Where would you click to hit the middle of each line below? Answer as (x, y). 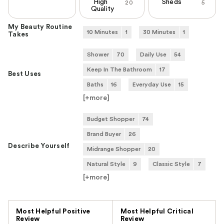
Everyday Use (152, 85)
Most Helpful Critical (157, 212)
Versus (123, 206)
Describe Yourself (39, 146)
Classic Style (171, 164)
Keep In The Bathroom (119, 70)
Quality (102, 9)
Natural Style (106, 164)
